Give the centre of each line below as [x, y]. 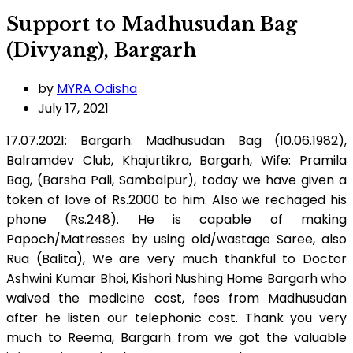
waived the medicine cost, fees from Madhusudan [176, 298]
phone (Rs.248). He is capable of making [176, 219]
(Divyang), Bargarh [101, 50]
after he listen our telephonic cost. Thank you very [176, 318]
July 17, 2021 [73, 108]
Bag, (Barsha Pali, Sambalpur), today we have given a [176, 180]
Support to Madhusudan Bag [152, 24]
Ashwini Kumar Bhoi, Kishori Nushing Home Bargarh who [176, 278]
